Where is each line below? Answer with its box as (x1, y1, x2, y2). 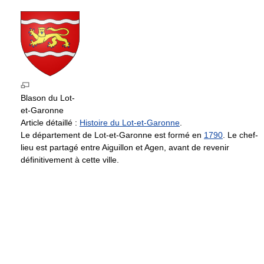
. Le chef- (223, 130, 258, 140)
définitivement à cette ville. (21, 154, 119, 164)
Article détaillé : (21, 117, 80, 127)
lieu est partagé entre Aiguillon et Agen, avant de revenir (21, 142, 229, 152)
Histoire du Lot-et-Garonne (80, 117, 180, 127)
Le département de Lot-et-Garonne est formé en (21, 130, 204, 140)
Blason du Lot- (21, 93, 75, 103)
